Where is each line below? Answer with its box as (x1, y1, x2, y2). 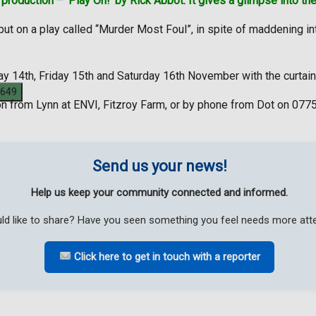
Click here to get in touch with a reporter (71, 250, 260, 263)
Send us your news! (92, 157, 227, 175)
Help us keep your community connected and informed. (31, 186, 288, 199)
